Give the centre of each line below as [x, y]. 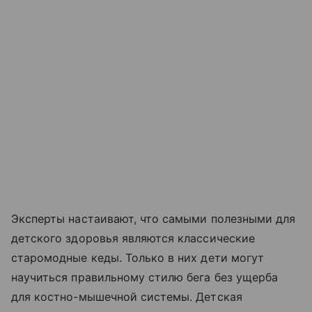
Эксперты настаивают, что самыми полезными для [154, 219]
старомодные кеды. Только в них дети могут [138, 258]
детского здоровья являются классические [133, 238]
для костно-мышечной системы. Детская [127, 297]
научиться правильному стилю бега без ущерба [145, 277]
